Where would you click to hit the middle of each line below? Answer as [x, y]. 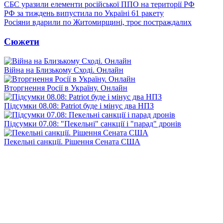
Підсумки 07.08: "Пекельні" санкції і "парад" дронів [93, 123]
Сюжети [22, 41]
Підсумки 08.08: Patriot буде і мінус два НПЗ [79, 106]
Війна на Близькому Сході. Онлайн [64, 70]
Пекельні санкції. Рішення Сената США [72, 141]
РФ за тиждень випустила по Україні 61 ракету [84, 13]
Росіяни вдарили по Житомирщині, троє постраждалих [98, 22]
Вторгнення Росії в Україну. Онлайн [66, 88]
